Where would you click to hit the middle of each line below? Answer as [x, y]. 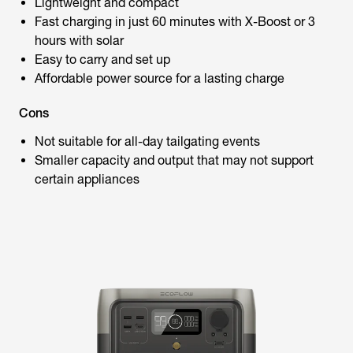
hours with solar [79, 41]
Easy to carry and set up [102, 59]
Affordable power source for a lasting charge [160, 78]
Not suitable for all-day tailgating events [147, 141]
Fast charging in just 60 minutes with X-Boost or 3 [175, 22]
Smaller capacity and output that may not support [174, 160]
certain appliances [87, 179]
